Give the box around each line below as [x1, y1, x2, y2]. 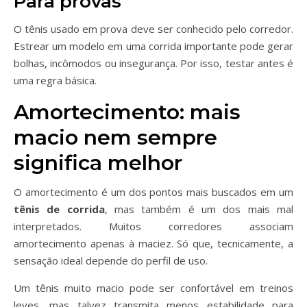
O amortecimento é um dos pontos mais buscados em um [14, 185, 293, 199]
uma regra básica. [14, 73, 97, 87]
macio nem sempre [14, 125, 217, 150]
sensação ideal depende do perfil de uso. [14, 254, 208, 267]
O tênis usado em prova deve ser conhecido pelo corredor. [14, 22, 293, 36]
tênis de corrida [14, 202, 105, 216]
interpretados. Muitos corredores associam [14, 219, 293, 233]
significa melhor [14, 150, 182, 175]
